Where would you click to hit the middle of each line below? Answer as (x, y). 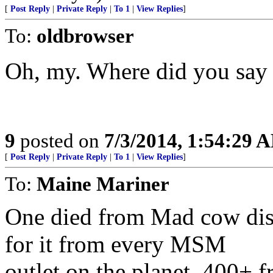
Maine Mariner (103, 184)
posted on (60, 140)
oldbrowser (85, 36)
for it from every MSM (115, 244)
